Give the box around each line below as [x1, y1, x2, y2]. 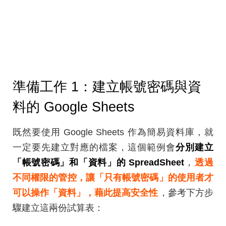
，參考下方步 [159, 188, 213, 198]
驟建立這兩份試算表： [13, 203, 103, 213]
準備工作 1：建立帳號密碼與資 [13, 79, 201, 95]
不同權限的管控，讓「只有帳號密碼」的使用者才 [13, 173, 213, 183]
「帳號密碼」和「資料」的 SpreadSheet [13, 157, 184, 168]
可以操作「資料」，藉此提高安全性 [13, 188, 158, 198]
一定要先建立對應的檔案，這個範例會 [13, 142, 176, 153]
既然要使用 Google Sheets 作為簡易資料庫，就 [13, 127, 213, 138]
